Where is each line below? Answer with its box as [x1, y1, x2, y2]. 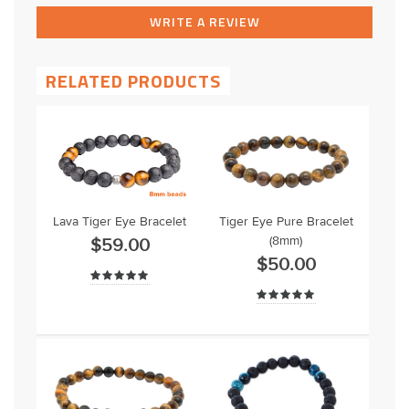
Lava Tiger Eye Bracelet [53, 214, 187, 231]
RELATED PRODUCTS [46, 67, 221, 96]
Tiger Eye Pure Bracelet [218, 214, 353, 231]
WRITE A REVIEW [149, 12, 260, 32]
